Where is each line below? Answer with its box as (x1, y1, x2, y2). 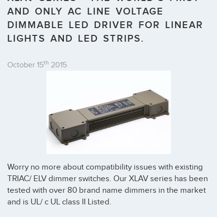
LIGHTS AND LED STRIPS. (7, 33, 144, 45)
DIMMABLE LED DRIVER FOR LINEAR (7, 19, 203, 31)
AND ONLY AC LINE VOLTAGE (7, 6, 164, 18)
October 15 (7, 61, 44, 70)
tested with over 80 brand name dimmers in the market (7, 186, 206, 196)
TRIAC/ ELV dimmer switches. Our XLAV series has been (7, 174, 208, 184)
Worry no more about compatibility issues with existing (7, 162, 203, 172)
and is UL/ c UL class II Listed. (7, 197, 111, 207)
